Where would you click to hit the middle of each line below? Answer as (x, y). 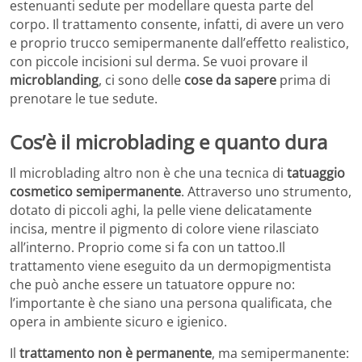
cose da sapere (230, 80)
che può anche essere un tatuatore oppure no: (152, 284)
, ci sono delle (141, 80)
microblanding (54, 80)
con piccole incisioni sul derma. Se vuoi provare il (159, 61)
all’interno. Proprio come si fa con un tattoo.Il (147, 247)
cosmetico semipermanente (95, 191)
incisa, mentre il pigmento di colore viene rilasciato (164, 228)
